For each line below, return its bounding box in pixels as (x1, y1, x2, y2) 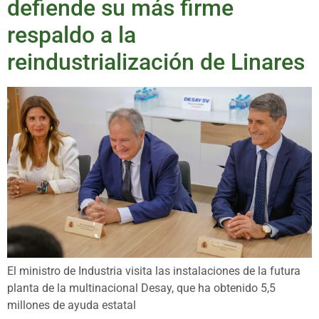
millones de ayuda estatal (7, 298, 136, 313)
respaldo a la (7, 21, 136, 48)
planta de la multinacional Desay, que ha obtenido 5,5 (7, 281, 276, 296)
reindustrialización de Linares (7, 48, 305, 75)
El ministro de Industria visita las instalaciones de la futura (7, 264, 300, 278)
